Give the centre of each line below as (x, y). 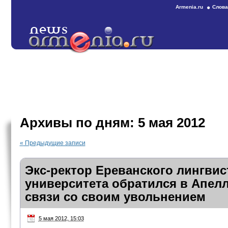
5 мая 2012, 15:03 (61, 218)
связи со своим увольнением (115, 197)
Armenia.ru (189, 7)
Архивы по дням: (79, 123)
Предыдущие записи (54, 143)
